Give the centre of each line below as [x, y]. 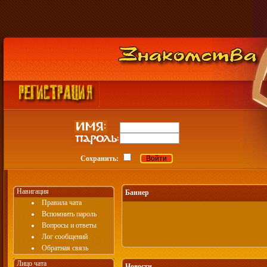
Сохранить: [100, 159]
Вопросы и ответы [69, 225]
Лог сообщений [64, 237]
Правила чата [61, 203]
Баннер [137, 193]
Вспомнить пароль [69, 214]
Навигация [31, 191]
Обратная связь [65, 248]
